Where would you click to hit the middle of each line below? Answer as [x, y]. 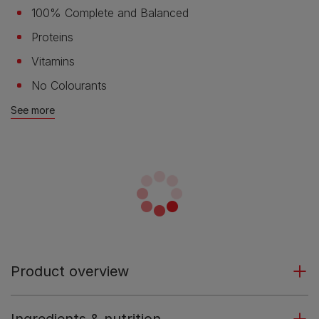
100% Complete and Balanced [110, 13]
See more [33, 110]
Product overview [70, 271]
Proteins [52, 37]
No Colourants [69, 85]
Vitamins [53, 61]
